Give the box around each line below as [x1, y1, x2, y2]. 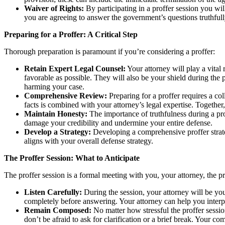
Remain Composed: [24, 205, 91, 214]
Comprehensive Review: [24, 91, 107, 100]
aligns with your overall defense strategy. [24, 136, 153, 145]
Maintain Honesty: [24, 109, 87, 118]
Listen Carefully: [24, 187, 82, 196]
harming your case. [24, 82, 84, 91]
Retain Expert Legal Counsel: [24, 64, 126, 73]
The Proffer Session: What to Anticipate [4, 153, 140, 162]
